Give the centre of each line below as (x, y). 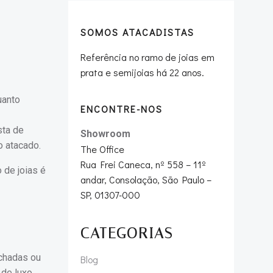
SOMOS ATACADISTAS (137, 32)
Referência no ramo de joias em (147, 57)
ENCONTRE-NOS (122, 109)
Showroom (105, 134)
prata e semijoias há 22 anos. (142, 72)
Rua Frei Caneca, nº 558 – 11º (143, 164)
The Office (102, 149)
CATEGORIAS (127, 233)
